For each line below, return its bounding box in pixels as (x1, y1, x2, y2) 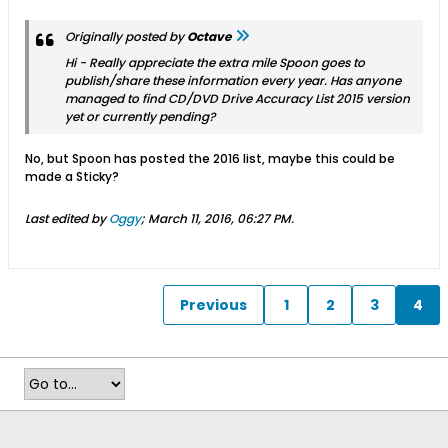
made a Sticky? (25, 168, 119, 186)
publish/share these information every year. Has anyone (65, 72, 401, 90)
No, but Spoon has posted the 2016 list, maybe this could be (25, 150, 395, 168)
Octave (187, 28, 231, 46)
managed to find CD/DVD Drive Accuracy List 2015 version (65, 90, 410, 108)
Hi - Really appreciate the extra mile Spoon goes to (65, 54, 365, 72)
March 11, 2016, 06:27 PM (148, 210, 291, 228)
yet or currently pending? (65, 108, 215, 126)
